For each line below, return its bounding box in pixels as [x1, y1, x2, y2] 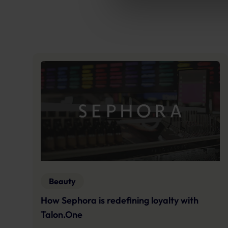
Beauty [49, 176, 76, 186]
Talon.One [41, 208, 82, 220]
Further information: [124, 2, 196, 11]
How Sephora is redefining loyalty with [41, 194, 198, 206]
